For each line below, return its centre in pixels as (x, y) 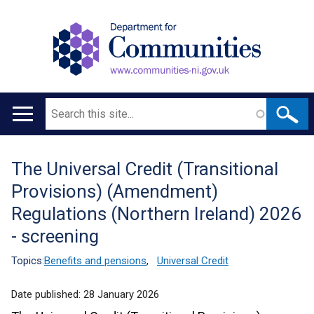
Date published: (47, 294)
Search (62, 107)
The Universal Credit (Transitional (145, 169)
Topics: (28, 261)
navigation (45, 154)
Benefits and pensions (95, 261)
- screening (55, 236)
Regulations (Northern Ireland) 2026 (156, 214)
